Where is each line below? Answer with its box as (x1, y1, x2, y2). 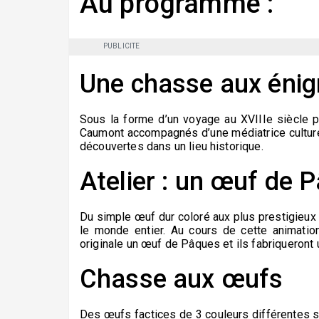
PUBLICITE (103, 42, 140, 51)
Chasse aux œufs (80, 264, 283, 295)
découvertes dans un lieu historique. (80, 140, 263, 154)
